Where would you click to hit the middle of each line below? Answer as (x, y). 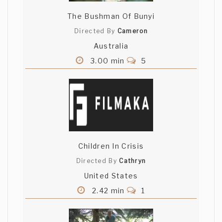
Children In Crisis (111, 146)
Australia (111, 46)
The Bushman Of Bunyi (111, 16)
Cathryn (133, 161)
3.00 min (108, 61)
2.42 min (108, 191)
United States (111, 176)
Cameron (132, 31)
